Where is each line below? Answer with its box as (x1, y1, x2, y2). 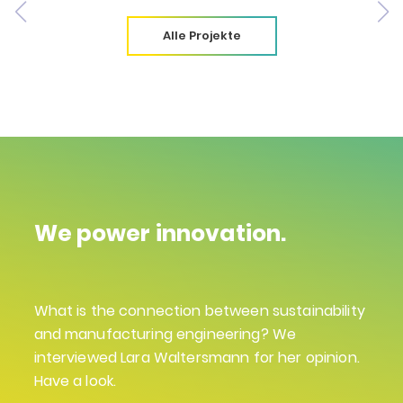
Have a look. (33, 371, 117, 392)
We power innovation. (33, 218, 287, 250)
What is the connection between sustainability (33, 300, 365, 322)
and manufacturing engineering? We (33, 324, 297, 345)
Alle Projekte (162, 27, 241, 45)
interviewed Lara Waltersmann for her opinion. (33, 347, 360, 369)
